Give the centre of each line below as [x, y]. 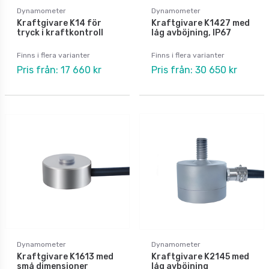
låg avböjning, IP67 [191, 32]
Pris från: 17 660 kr [59, 70]
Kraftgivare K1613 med [65, 256]
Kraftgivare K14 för [59, 23]
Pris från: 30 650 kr [194, 70]
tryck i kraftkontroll [60, 32]
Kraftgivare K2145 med [200, 256]
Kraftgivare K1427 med [201, 23]
